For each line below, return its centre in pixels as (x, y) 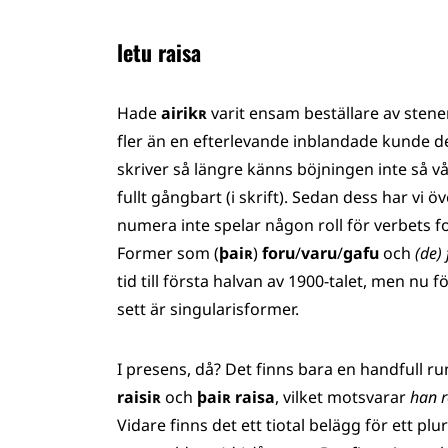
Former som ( (168, 253)
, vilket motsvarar (342, 397)
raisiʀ (141, 397)
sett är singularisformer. (208, 309)
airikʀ (186, 113)
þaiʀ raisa (236, 397)
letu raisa (159, 52)
